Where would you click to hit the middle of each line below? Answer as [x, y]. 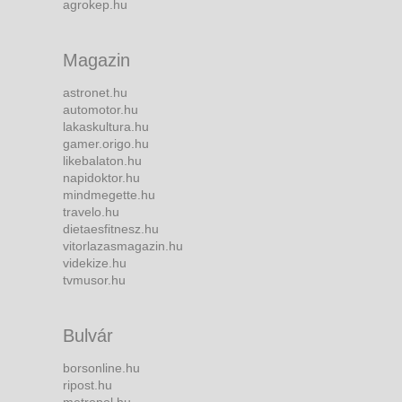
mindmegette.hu [109, 194]
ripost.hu [87, 385]
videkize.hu [95, 262]
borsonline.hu [101, 367]
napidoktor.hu [101, 177]
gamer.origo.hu [106, 143]
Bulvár [88, 335]
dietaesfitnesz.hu [111, 228]
